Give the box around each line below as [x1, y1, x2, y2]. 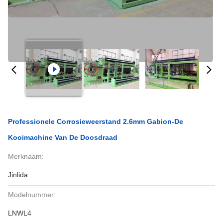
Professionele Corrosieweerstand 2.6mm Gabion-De [8, 117, 183, 125]
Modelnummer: [8, 191, 56, 199]
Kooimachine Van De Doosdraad [8, 133, 117, 141]
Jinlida [8, 171, 28, 179]
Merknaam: [8, 152, 44, 160]
